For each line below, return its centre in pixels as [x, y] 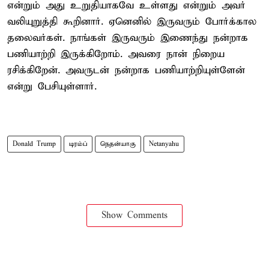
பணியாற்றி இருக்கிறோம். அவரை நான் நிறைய [116, 54]
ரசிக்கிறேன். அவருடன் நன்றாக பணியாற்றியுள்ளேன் [126, 70]
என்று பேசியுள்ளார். [52, 86]
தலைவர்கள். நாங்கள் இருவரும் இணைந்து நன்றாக [128, 38]
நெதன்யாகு [118, 144]
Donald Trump [34, 144]
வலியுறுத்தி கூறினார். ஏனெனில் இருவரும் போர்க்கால [132, 22]
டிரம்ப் [78, 144]
